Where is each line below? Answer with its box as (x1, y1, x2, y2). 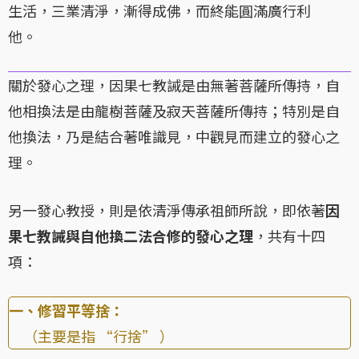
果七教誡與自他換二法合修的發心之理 (8, 225, 253, 247)
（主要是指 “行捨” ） (9, 325, 174, 347)
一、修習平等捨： (9, 300, 124, 321)
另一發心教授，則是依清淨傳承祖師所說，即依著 (8, 200, 325, 221)
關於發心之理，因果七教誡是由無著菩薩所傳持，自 (8, 75, 340, 96)
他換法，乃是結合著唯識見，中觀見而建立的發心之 (8, 126, 340, 147)
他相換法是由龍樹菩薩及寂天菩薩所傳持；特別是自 (8, 100, 340, 122)
